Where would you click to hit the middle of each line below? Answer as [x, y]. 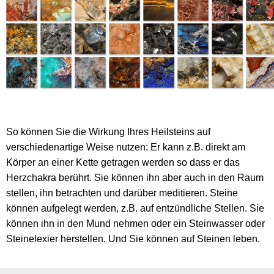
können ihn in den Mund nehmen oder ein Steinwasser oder [135, 223]
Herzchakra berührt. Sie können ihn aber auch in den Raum [135, 177]
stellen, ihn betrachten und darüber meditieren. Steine [122, 193]
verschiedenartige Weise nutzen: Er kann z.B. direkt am [126, 147]
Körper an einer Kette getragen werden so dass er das [123, 162]
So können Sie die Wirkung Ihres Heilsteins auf [108, 131]
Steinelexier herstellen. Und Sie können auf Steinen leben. [133, 239]
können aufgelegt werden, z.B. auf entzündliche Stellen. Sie [135, 208]
